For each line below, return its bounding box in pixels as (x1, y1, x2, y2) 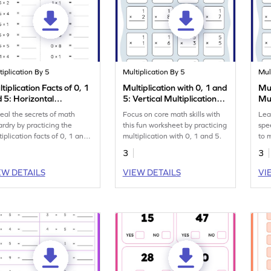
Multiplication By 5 (123, 68, 186, 77)
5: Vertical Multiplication (123, 94, 217, 104)
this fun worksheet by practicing (123, 121, 227, 130)
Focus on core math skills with (123, 110, 221, 119)
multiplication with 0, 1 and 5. (123, 132, 222, 141)
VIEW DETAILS (122, 168, 181, 178)
